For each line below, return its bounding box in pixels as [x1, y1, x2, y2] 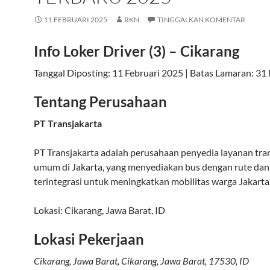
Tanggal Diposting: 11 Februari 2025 [34, 67, 183, 78]
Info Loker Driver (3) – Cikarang [34, 42, 239, 60]
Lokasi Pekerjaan [34, 230, 144, 248]
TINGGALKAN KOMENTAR [157, 15, 245, 24]
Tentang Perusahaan [34, 93, 167, 110]
